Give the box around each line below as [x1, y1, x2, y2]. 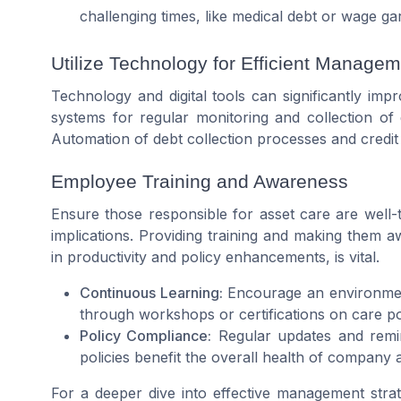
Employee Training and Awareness [51, 171, 348, 192]
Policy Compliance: [80, 327, 212, 346]
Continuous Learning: [80, 284, 223, 303]
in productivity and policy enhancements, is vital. [51, 248, 380, 267]
